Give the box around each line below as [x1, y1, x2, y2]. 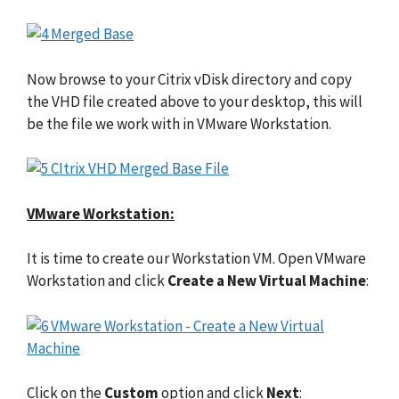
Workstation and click [27, 271, 167, 291]
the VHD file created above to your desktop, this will [27, 91, 362, 111]
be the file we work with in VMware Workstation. [27, 113, 331, 134]
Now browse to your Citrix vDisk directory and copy [27, 69, 352, 89]
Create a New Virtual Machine [167, 271, 366, 291]
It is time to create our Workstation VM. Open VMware [27, 248, 366, 269]
